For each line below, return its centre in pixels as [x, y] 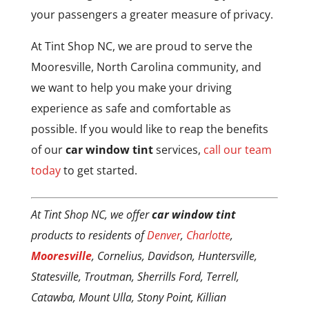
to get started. [99, 170]
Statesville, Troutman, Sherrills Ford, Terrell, [135, 276]
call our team [237, 149]
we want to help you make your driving [131, 87]
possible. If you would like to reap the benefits [149, 129]
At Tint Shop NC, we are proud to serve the [141, 46]
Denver [163, 235]
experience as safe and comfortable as [131, 108]
